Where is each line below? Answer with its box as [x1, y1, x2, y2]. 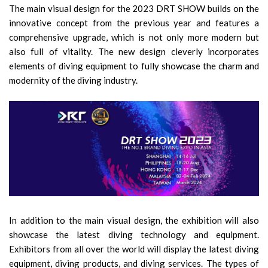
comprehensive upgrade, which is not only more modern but [9, 32, 259, 42]
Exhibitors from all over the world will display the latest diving [9, 243, 259, 255]
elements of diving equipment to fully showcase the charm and [9, 60, 259, 71]
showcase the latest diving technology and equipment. [9, 229, 259, 240]
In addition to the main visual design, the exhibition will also [9, 215, 259, 226]
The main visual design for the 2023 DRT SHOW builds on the [9, 3, 259, 14]
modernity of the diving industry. [9, 75, 138, 86]
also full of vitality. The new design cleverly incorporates [9, 46, 259, 57]
